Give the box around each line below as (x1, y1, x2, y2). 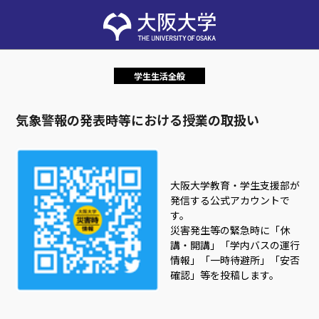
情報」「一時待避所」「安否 (169, 253, 300, 268)
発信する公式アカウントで (169, 193, 290, 208)
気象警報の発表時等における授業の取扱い (16, 110, 260, 130)
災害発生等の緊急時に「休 (169, 223, 290, 238)
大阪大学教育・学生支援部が (169, 178, 300, 193)
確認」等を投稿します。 (169, 268, 279, 283)
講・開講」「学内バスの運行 (169, 238, 300, 253)
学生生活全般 (134, 70, 185, 83)
